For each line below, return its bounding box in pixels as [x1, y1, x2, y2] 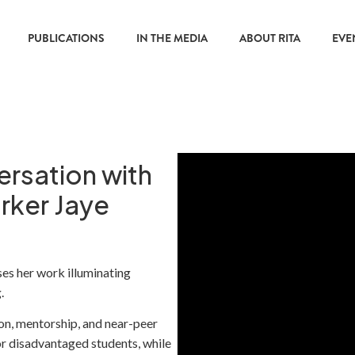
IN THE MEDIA [136, 30, 208, 46]
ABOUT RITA [239, 30, 300, 46]
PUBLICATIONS [27, 30, 105, 46]
